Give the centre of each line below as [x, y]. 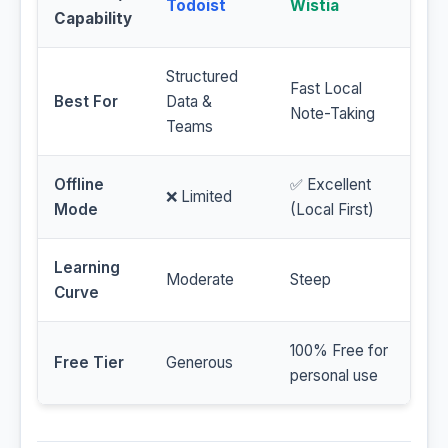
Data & [189, 102]
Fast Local [326, 89]
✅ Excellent [330, 185]
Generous [199, 363]
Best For [86, 102]
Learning [87, 268]
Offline [79, 185]
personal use [334, 376]
